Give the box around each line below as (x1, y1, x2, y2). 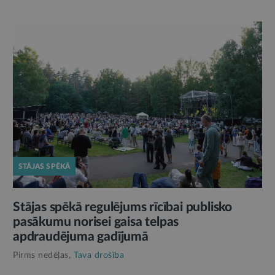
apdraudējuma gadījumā (13, 230, 149, 243)
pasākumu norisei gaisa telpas (13, 215, 179, 228)
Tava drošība (74, 250, 124, 260)
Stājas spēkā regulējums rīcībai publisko (13, 200, 232, 214)
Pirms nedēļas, (13, 250, 71, 260)
